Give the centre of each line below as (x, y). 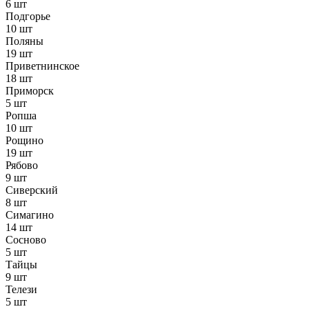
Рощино (24, 141)
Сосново (26, 240)
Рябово (22, 166)
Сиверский (32, 190)
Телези (21, 290)
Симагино (30, 215)
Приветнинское (42, 66)
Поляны (24, 41)
